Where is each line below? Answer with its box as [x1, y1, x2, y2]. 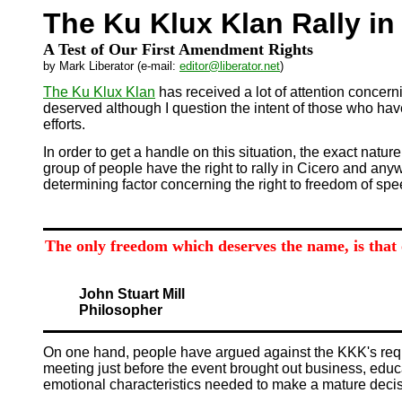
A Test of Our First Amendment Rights [43, 40, 313, 58]
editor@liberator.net [179, 59, 280, 73]
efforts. [43, 117, 85, 132]
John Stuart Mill [79, 285, 185, 301]
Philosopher [79, 301, 162, 318]
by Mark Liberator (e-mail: [43, 59, 179, 73]
